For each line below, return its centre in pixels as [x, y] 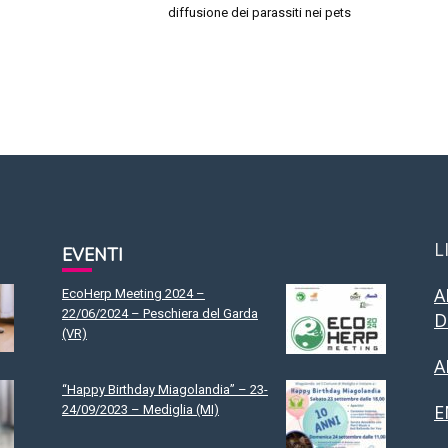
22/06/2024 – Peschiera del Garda [160, 313]
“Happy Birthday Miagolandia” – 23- [165, 389]
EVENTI [92, 255]
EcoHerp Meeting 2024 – [133, 293]
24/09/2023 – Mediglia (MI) [140, 409]
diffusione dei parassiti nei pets [259, 12]
